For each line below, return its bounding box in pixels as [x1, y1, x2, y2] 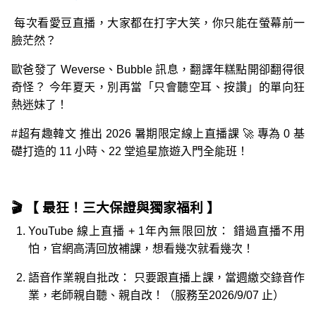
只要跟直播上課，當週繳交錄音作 [130, 272, 305, 284]
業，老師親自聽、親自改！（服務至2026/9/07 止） [28, 289, 284, 302]
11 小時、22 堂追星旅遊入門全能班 [59, 145, 237, 157]
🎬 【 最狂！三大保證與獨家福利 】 [11, 200, 220, 215]
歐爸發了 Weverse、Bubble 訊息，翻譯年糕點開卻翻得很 [11, 63, 305, 75]
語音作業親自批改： [28, 272, 131, 284]
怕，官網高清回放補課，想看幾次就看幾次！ [28, 243, 254, 255]
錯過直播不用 [229, 225, 305, 238]
